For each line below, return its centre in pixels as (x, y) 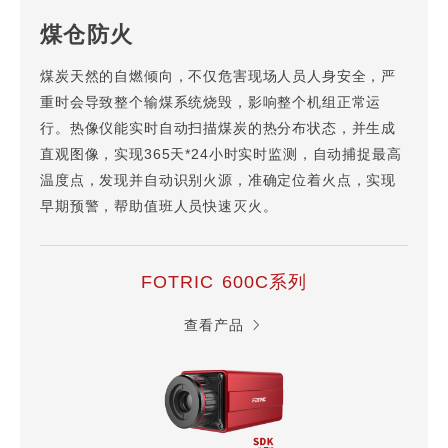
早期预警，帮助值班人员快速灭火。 (159, 208)
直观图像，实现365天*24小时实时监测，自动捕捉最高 (221, 156)
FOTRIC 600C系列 (224, 283)
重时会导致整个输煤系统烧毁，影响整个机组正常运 (211, 104)
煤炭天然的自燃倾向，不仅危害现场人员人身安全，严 (218, 78)
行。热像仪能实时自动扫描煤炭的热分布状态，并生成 (218, 130)
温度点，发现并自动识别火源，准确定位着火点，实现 (218, 182)
